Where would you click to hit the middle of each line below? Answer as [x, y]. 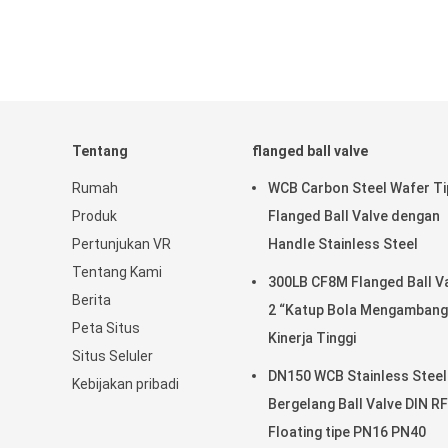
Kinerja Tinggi [312, 338]
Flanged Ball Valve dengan [354, 216]
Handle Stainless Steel [343, 244]
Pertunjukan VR [121, 244]
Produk [94, 216]
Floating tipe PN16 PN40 [347, 432]
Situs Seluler [112, 356]
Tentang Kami [117, 272]
